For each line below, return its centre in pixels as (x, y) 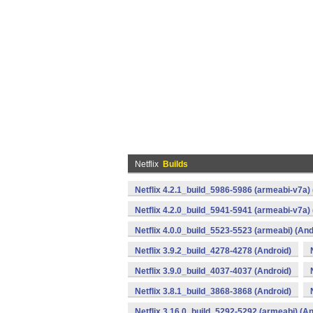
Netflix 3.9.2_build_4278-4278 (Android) (213, 251)
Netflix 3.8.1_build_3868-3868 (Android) (213, 291)
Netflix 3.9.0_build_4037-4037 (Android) (213, 271)
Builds (175, 164)
